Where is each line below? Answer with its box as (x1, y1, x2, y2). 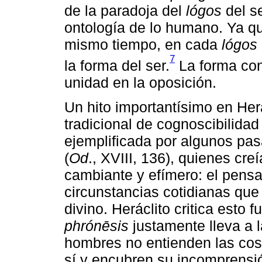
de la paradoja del (64, 2, 186, 19)
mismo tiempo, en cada (64, 36, 222, 53)
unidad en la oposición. (64, 74, 216, 91)
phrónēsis (64, 217, 129, 234)
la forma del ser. (64, 57, 170, 74)
